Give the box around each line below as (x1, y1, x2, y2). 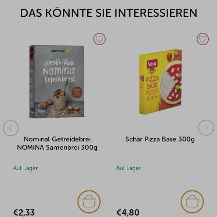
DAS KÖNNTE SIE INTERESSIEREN (19, 6, 198, 20)
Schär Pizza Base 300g (125, 135, 195, 144)
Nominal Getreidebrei (23, 135, 91, 144)
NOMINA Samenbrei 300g (16, 143, 97, 152)
